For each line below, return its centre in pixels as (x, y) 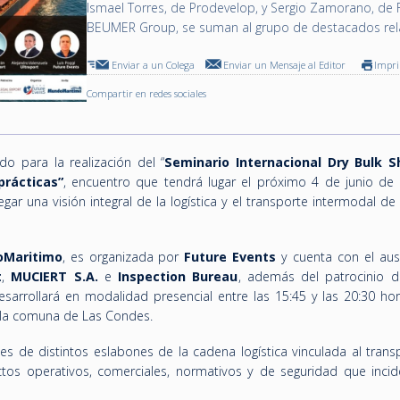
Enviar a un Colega (154, 65)
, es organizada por (123, 257)
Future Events (230, 257)
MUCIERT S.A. (54, 276)
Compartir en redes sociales (147, 93)
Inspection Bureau (178, 276)
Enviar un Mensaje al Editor (285, 65)
